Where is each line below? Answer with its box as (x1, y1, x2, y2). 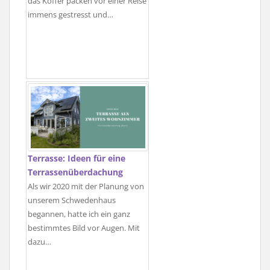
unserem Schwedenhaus (28, 195, 116, 206)
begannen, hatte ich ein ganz (28, 209, 130, 220)
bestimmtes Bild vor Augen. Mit (28, 223, 140, 234)
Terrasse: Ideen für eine (28, 152, 125, 165)
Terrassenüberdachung (28, 166, 123, 178)
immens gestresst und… (28, 10, 113, 20)
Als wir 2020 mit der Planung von (28, 181, 144, 192)
